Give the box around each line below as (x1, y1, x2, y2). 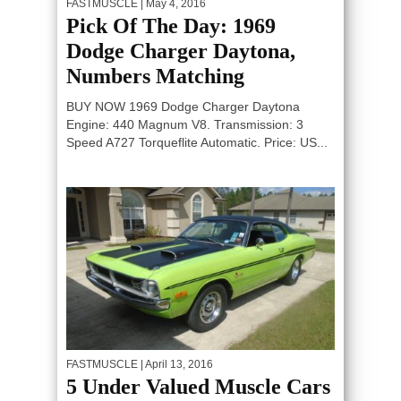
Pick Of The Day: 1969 (66, 14, 276, 38)
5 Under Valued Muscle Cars (66, 374, 330, 398)
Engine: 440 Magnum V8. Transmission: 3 (66, 117, 303, 132)
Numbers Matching (66, 64, 244, 89)
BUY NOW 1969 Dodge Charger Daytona (66, 99, 300, 115)
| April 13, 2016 (138, 357, 213, 371)
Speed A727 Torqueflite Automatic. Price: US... (66, 135, 328, 150)
